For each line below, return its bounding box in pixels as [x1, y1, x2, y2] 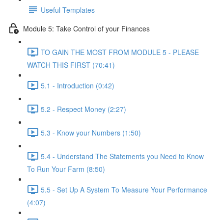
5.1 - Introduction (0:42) [41, 80, 114, 90]
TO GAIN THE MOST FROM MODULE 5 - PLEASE [41, 47, 199, 57]
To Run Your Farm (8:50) [27, 164, 105, 174]
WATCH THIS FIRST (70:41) [27, 60, 115, 70]
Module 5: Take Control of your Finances [23, 23, 150, 33]
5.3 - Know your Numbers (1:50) [41, 127, 141, 137]
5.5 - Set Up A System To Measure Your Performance [41, 184, 207, 194]
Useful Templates [41, 4, 95, 15]
